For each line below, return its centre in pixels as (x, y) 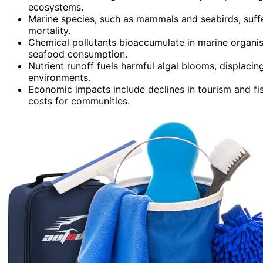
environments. (59, 77)
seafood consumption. (78, 54)
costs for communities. (79, 101)
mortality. (49, 30)
